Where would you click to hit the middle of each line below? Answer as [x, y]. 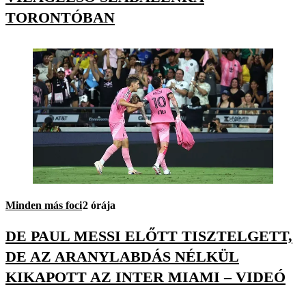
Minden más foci [44, 205]
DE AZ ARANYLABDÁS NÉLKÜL [122, 257]
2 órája [99, 205]
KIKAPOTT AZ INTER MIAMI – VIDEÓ [145, 277]
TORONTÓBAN [60, 17]
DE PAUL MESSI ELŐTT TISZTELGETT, [149, 236]
